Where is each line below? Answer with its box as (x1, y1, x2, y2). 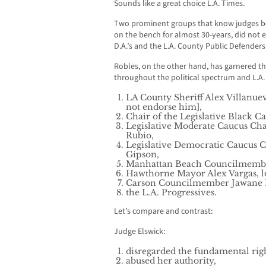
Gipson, (126, 149, 161, 160)
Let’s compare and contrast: (114, 205, 213, 218)
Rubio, (126, 130, 156, 141)
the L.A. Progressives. (126, 187, 217, 198)
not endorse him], (126, 102, 204, 113)
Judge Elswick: (114, 226, 165, 238)
